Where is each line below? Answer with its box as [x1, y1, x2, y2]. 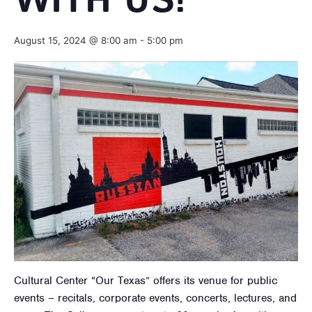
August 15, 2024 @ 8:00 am [14, 35, 137, 47]
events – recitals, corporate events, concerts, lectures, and [14, 291, 297, 306]
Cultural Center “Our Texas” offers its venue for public [14, 274, 277, 288]
